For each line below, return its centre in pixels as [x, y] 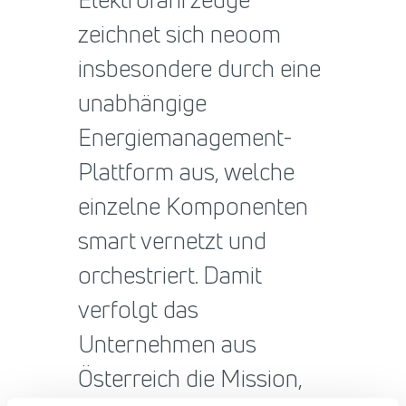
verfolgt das [139, 310]
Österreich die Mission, [190, 379]
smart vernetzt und [173, 241]
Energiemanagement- [186, 138]
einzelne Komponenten [193, 207]
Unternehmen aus [168, 344]
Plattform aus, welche [187, 172]
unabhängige [143, 103]
